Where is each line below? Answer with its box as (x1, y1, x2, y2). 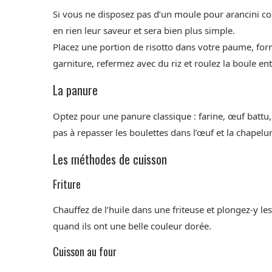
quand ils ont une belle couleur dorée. (53, 220, 211, 233)
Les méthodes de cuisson (53, 150, 167, 169)
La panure (53, 81, 98, 100)
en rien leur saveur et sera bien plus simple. (53, 24, 235, 37)
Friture (53, 176, 81, 192)
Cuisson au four (53, 243, 117, 260)
